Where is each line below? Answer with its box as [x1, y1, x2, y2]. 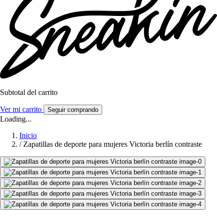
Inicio [19, 131, 37, 140]
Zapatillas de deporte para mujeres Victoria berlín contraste [23, 140, 202, 149]
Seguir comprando [47, 106, 98, 114]
